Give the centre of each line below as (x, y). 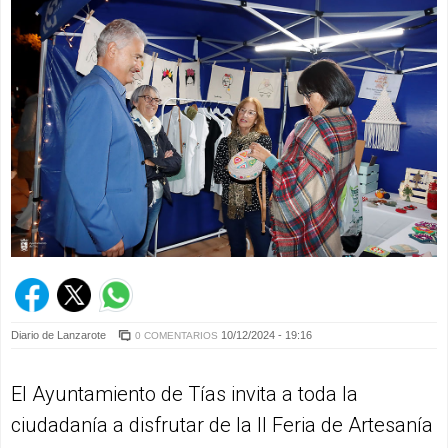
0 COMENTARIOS (176, 335)
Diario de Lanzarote (60, 334)
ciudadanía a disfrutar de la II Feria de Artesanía (222, 424)
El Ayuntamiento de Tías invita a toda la (184, 393)
